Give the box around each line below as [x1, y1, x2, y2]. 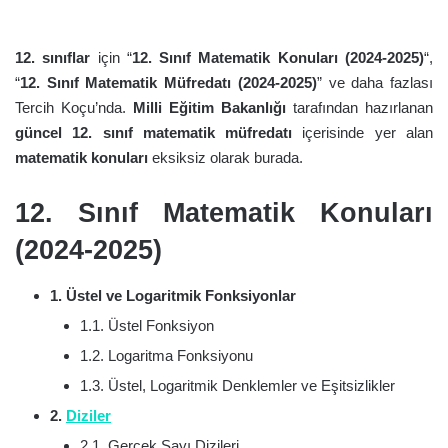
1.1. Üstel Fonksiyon [80, 316, 214, 334]
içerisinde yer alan [292, 124, 434, 141]
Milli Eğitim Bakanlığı [133, 99, 286, 116]
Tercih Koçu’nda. [15, 99, 133, 116]
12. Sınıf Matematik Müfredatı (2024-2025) [20, 74, 317, 91]
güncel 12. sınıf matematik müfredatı [15, 124, 293, 141]
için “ [90, 49, 132, 66]
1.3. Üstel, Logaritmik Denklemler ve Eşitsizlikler [80, 376, 395, 394]
